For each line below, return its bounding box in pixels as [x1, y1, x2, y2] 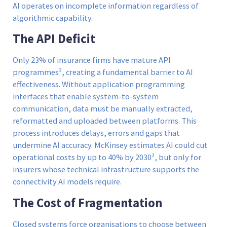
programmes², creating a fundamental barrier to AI [13, 67, 193, 78]
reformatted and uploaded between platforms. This [13, 116, 197, 127]
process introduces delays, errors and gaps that [13, 128, 180, 139]
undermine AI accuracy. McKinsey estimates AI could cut [13, 140, 208, 151]
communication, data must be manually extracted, [13, 103, 193, 115]
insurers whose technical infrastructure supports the [13, 164, 199, 175]
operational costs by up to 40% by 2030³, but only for [13, 152, 201, 163]
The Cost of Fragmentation [13, 195, 162, 211]
